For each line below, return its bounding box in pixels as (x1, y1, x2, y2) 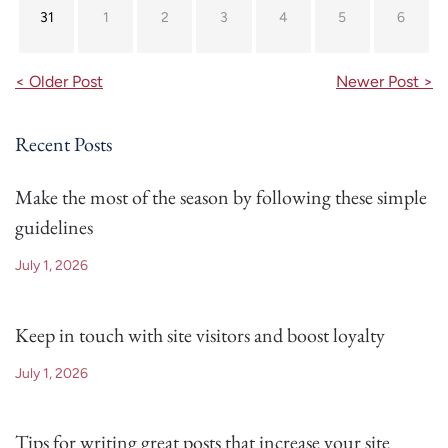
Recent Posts (15, 130, 112, 157)
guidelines (15, 213, 93, 240)
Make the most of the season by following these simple (15, 183, 427, 210)
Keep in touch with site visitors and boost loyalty (15, 321, 385, 348)
